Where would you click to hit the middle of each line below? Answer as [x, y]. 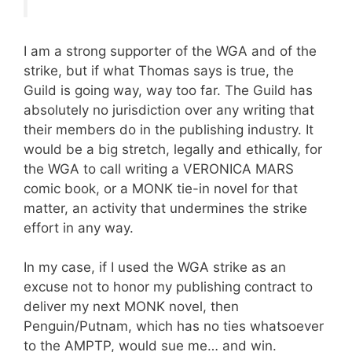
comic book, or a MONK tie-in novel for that [161, 188]
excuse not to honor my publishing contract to [168, 287]
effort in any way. [81, 227]
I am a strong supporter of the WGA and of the [170, 51]
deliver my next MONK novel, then [131, 307]
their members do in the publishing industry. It [169, 129]
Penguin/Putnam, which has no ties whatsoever [174, 326]
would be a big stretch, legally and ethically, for [173, 149]
